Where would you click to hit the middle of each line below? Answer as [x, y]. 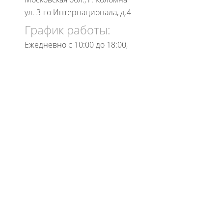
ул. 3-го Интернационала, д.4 [78, 13]
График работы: [68, 30]
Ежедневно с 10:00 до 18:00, [76, 45]
